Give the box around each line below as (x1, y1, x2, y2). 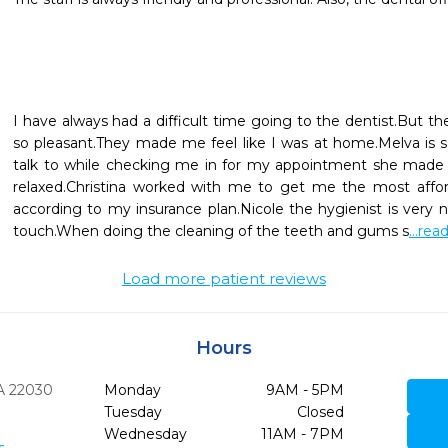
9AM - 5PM (265, 381, 344, 399)
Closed (296, 403, 344, 421)
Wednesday (103, 425, 187, 443)
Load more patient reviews (122, 269, 326, 288)
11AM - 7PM (260, 425, 344, 443)
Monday (103, 381, 161, 399)
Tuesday (103, 403, 162, 421)
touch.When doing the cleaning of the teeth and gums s (13, 222, 409, 240)
